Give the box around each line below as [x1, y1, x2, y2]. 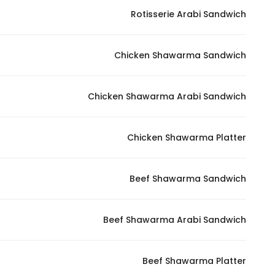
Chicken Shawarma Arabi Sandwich [88, 90, 246, 103]
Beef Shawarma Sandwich [130, 172, 246, 185]
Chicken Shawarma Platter [127, 131, 246, 144]
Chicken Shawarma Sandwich [114, 49, 246, 61]
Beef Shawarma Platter [142, 255, 246, 267]
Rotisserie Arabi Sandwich [131, 8, 246, 20]
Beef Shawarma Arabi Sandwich [103, 214, 246, 226]
